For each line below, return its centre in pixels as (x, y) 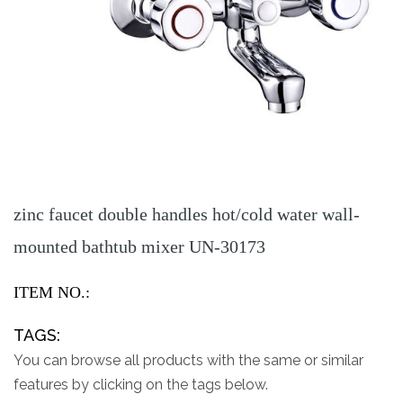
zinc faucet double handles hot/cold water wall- (187, 215)
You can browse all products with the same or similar (188, 361)
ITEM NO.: (52, 293)
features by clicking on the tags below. (141, 385)
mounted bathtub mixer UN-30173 (139, 247)
